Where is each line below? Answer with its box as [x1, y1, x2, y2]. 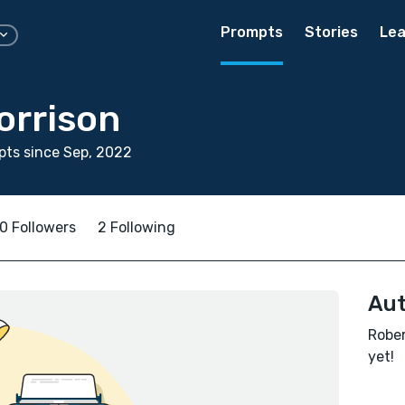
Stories [305, 24, 358, 41]
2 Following [98, 219, 175, 236]
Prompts [221, 24, 283, 41]
